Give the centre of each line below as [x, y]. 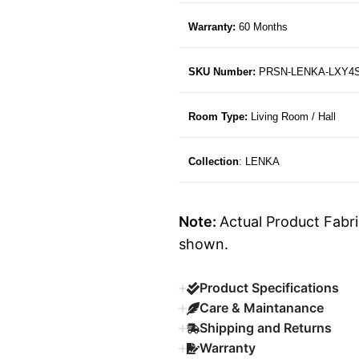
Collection [213, 162]
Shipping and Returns [265, 328]
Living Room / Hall [293, 117]
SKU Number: [222, 72]
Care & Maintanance [261, 308]
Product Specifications [269, 288]
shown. [203, 244]
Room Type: [218, 117]
